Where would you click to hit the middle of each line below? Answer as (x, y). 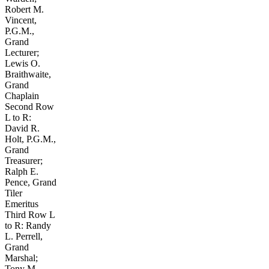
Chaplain (22, 95)
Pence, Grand (31, 182)
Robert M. (24, 9)
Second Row (29, 106)
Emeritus (22, 204)
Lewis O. (23, 63)
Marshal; (21, 258)
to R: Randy (28, 225)
